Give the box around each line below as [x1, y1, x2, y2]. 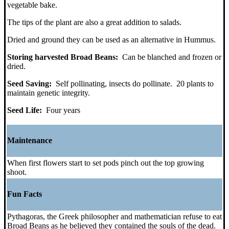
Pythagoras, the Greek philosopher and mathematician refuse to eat [7, 212, 222, 221]
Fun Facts [7, 190, 42, 199]
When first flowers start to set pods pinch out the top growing [7, 158, 204, 167]
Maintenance [7, 136, 52, 145]
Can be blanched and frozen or [122, 52, 221, 61]
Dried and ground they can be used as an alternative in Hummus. [7, 35, 216, 44]
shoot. [7, 167, 27, 176]
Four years [44, 105, 80, 114]
